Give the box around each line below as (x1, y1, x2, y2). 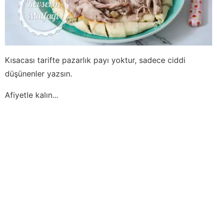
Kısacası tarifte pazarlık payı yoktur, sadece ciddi (5, 55, 186, 65)
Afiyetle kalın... (5, 90, 58, 100)
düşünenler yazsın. (5, 68, 72, 78)
